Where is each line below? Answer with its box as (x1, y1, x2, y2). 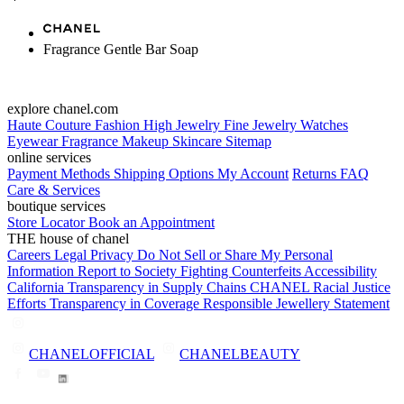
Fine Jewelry (224, 116, 300, 133)
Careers (7, 246, 54, 262)
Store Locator (7, 214, 88, 230)
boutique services (7, 197, 106, 214)
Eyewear (7, 133, 61, 149)
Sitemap (225, 133, 271, 149)
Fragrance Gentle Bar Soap (43, 41, 198, 57)
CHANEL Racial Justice (250, 279, 390, 295)
